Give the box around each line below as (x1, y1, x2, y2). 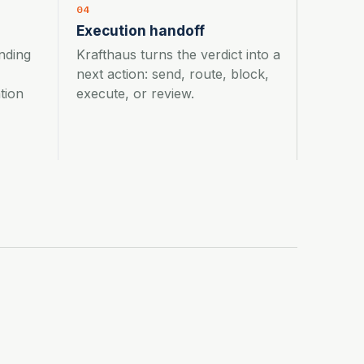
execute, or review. (76, 84, 194, 102)
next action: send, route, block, (76, 65, 269, 82)
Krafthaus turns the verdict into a (76, 45, 280, 63)
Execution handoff (76, 21, 205, 39)
